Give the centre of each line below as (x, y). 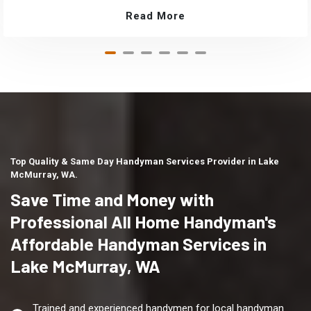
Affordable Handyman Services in (138, 244)
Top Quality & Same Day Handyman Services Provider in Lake (145, 162)
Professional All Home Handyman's (143, 222)
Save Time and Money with (112, 200)
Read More (155, 16)
